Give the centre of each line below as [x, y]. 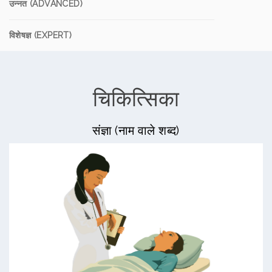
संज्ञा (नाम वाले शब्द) [136, 131]
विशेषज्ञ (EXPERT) [41, 35]
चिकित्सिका [136, 99]
